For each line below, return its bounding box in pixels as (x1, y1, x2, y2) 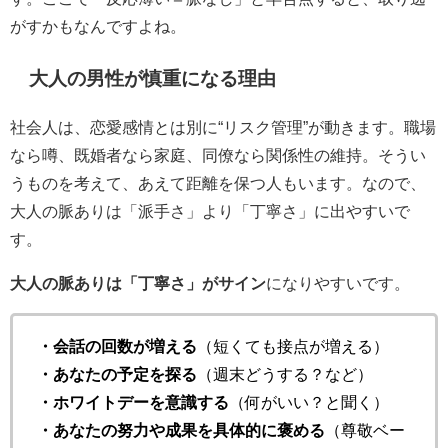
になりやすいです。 (266, 275, 410, 292)
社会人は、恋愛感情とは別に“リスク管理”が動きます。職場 (10, 119, 436, 136)
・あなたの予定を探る (37, 366, 197, 383)
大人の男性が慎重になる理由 (29, 69, 277, 89)
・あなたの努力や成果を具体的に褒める (37, 422, 325, 439)
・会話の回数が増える (37, 338, 197, 355)
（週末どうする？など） (197, 366, 373, 383)
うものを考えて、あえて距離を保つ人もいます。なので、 (10, 175, 426, 192)
